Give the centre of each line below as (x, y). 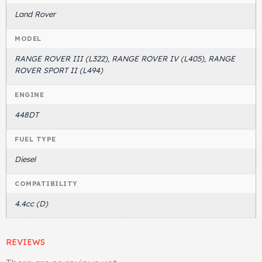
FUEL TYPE (35, 139)
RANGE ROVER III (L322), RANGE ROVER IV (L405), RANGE (125, 58)
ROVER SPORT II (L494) (59, 70)
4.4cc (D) (31, 203)
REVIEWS (25, 242)
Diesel (25, 159)
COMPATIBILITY (46, 183)
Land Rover (35, 14)
